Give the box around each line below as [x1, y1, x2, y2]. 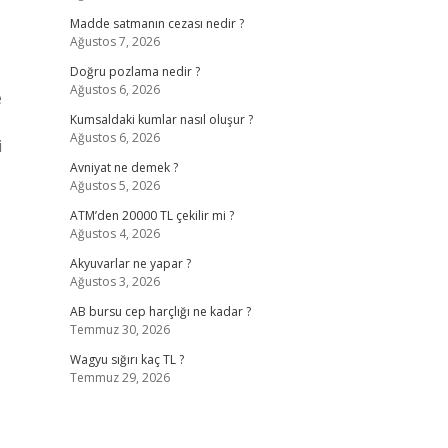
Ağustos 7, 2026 [69, 33, 160, 50]
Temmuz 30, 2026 [69, 321, 170, 338]
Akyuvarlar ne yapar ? [69, 255, 191, 272]
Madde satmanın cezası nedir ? [69, 15, 244, 32]
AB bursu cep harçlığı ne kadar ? [69, 303, 251, 320]
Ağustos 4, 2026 [69, 225, 160, 242]
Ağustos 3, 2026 [69, 273, 160, 290]
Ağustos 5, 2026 [69, 177, 160, 194]
